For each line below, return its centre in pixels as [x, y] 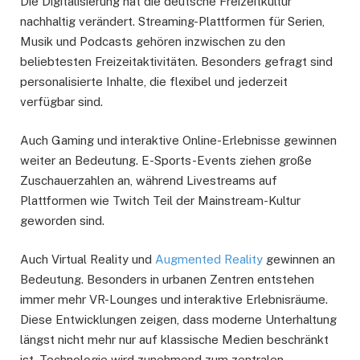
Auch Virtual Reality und [88, 259]
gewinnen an [299, 259]
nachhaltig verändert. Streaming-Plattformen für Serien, [172, 21]
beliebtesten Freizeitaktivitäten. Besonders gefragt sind [176, 61]
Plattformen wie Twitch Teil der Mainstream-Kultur [160, 200]
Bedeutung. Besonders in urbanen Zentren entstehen [167, 279]
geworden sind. [62, 220]
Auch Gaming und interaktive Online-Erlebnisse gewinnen [178, 140]
